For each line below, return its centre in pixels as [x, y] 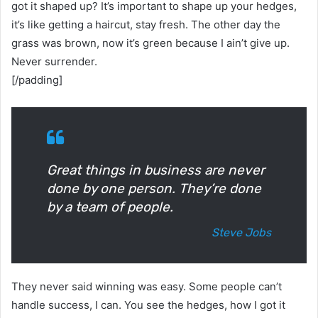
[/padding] [37, 79]
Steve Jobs [241, 232]
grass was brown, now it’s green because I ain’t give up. [150, 43]
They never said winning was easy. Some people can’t [147, 286]
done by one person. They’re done [154, 188]
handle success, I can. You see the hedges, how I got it [148, 305]
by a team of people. [110, 207]
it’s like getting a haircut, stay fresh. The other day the [146, 24]
